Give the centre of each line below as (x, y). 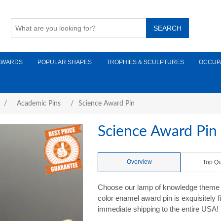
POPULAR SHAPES (65, 62)
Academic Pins (39, 104)
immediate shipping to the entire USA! (158, 209)
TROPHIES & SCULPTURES (145, 62)
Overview (139, 162)
